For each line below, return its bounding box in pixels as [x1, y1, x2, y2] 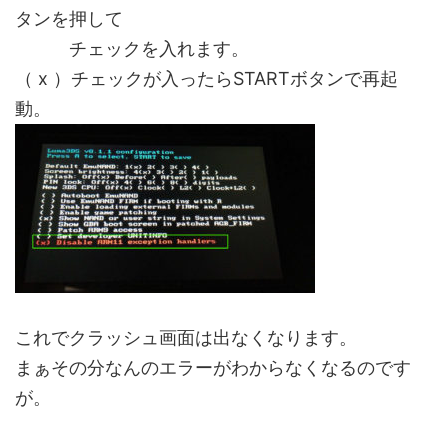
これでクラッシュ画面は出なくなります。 [15, 326, 357, 348]
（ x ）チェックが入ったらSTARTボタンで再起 [15, 67, 398, 89]
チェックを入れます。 [15, 37, 249, 59]
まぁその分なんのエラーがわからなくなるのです [15, 356, 411, 378]
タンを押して [15, 7, 123, 29]
